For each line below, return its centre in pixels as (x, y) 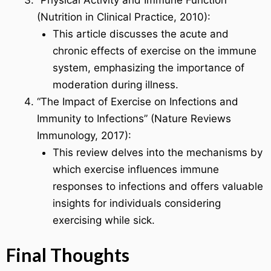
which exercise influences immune (135, 169)
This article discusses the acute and (140, 34)
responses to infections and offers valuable (158, 186)
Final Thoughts (68, 255)
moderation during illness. (115, 84)
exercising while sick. (103, 220)
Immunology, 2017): (84, 135)
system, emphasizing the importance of (148, 67)
